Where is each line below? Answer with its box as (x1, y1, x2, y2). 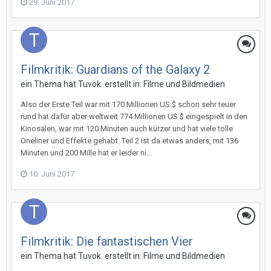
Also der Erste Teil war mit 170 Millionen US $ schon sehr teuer (21, 100, 236, 109)
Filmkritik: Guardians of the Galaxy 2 (21, 62, 210, 77)
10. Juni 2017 (29, 169, 74, 178)
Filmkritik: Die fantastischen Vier (21, 234, 193, 249)
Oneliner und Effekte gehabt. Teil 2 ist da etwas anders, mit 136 (21, 136, 238, 145)
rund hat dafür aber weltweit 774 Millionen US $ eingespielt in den (21, 112, 247, 121)
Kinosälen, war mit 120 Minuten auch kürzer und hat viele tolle (21, 124, 233, 133)
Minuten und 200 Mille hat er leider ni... (21, 148, 152, 157)
